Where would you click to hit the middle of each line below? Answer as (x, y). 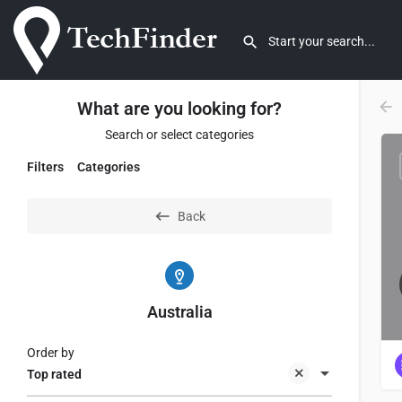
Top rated (54, 375)
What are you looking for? (179, 109)
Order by (51, 353)
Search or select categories (179, 135)
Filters (45, 167)
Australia (179, 312)
